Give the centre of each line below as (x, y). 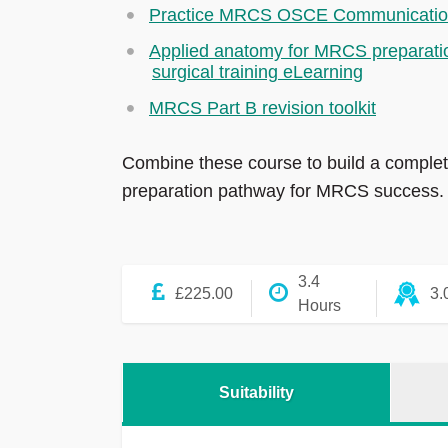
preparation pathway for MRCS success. (283, 191)
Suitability (256, 393)
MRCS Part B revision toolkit (262, 108)
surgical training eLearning (257, 72)
